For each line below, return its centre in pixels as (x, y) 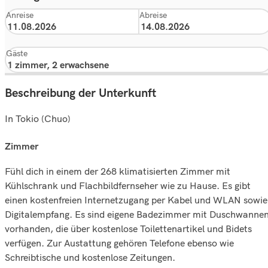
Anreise (20, 15)
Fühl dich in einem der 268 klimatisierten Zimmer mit (118, 171)
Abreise (153, 15)
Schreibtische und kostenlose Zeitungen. (90, 257)
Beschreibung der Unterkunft (80, 93)
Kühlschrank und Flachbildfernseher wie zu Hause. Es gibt (128, 185)
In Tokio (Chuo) (38, 118)
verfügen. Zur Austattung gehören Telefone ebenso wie (119, 243)
